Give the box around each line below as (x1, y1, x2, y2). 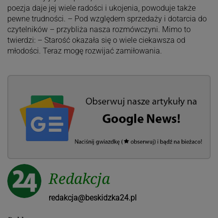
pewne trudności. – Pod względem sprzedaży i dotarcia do (7, 14, 207, 24)
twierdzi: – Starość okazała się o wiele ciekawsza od (7, 36, 185, 45)
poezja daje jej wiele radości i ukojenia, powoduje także (7, 3, 196, 13)
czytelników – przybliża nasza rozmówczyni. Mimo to (7, 25, 191, 35)
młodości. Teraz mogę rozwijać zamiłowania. (7, 46, 162, 56)
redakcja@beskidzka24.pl (48, 193, 137, 202)
